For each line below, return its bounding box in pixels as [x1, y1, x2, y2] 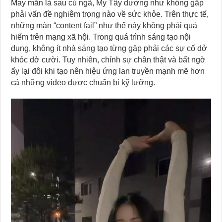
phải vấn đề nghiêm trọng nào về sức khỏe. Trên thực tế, [11, 10, 209, 19]
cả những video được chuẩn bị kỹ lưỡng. [11, 78, 156, 87]
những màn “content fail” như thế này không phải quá [11, 21, 198, 30]
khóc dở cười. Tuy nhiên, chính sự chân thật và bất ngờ [11, 55, 206, 64]
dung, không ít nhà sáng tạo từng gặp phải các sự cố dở [11, 44, 208, 53]
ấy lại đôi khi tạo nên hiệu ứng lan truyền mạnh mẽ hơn [11, 67, 205, 76]
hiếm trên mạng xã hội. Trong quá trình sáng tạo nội [11, 33, 191, 42]
